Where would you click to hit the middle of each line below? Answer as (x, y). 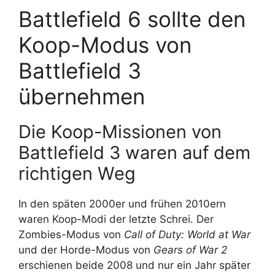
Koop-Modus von (105, 45)
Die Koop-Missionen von (120, 131)
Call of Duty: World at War (187, 234)
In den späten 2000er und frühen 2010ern (122, 203)
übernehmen (82, 96)
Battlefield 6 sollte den (132, 19)
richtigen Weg (77, 173)
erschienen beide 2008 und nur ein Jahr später (134, 265)
